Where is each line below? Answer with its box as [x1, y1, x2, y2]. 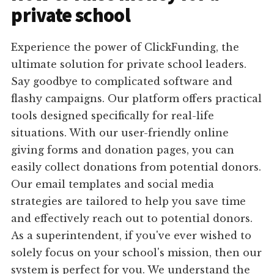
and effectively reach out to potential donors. [11, 212, 253, 225]
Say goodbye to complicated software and [11, 75, 233, 88]
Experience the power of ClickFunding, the [11, 41, 240, 54]
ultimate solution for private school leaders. [11, 58, 247, 71]
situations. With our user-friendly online [11, 127, 229, 139]
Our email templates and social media [11, 178, 215, 191]
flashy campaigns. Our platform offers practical [11, 92, 262, 105]
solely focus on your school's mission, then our [11, 246, 262, 259]
